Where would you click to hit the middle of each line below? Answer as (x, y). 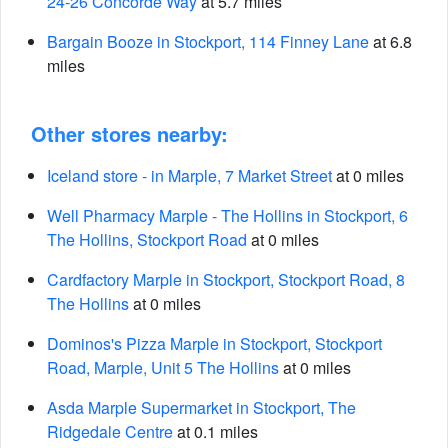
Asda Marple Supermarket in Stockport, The (201, 407)
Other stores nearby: (129, 133)
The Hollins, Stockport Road (147, 239)
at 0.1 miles (215, 431)
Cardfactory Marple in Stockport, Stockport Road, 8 (226, 279)
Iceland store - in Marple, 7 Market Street (189, 175)
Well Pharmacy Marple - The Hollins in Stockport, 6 (227, 215)
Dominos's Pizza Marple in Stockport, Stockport (214, 343)
